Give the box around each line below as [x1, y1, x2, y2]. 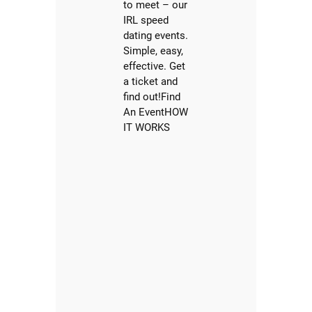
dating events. [123, 29, 189, 42]
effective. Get [123, 60, 186, 73]
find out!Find [123, 91, 181, 104]
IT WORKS [123, 121, 171, 134]
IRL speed [123, 14, 169, 27]
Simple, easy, [123, 45, 184, 58]
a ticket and [123, 75, 178, 88]
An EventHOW [123, 106, 189, 119]
